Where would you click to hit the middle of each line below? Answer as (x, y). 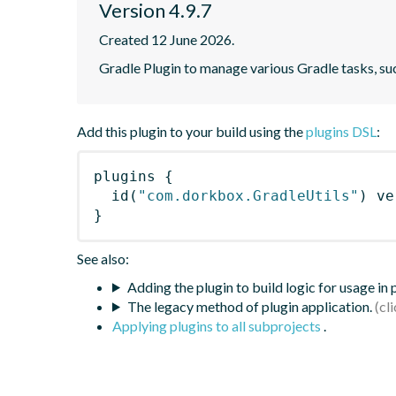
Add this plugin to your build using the (191, 131)
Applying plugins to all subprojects (218, 325)
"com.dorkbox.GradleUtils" (248, 195)
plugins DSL (341, 131)
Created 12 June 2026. (167, 39)
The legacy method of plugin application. (249, 306)
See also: (103, 258)
